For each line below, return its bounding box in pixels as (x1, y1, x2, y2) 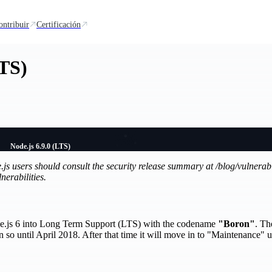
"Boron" (218, 219, 255, 229)
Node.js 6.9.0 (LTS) (10, 141, 71, 151)
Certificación (36, 19, 81, 29)
